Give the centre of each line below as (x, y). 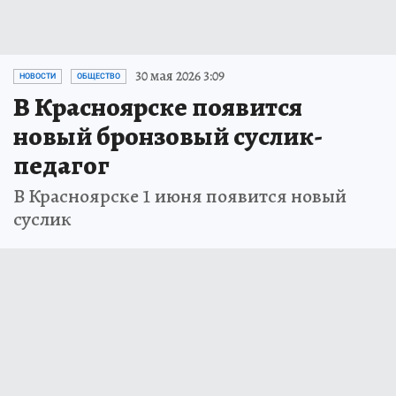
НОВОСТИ (38, 76)
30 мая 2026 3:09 (180, 76)
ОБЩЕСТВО (99, 76)
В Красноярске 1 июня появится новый (180, 197)
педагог (61, 166)
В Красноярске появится (158, 107)
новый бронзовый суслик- (168, 137)
